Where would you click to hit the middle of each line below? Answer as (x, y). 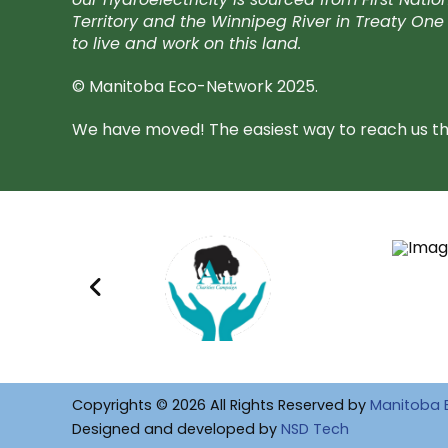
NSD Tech (315, 428)
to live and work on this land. (186, 44)
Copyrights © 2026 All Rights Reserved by (221, 404)
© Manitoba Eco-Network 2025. (195, 87)
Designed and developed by (176, 428)
